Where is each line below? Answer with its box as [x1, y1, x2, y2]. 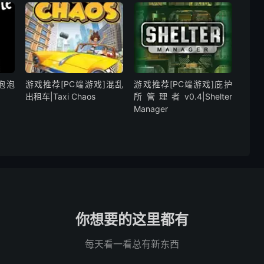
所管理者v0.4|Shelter [134, 91, 232, 101]
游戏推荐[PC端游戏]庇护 [134, 78, 232, 89]
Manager [134, 103, 169, 114]
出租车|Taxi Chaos [25, 91, 95, 101]
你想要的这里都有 [75, 210, 189, 228]
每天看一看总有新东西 [85, 237, 179, 250]
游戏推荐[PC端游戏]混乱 [25, 78, 124, 89]
